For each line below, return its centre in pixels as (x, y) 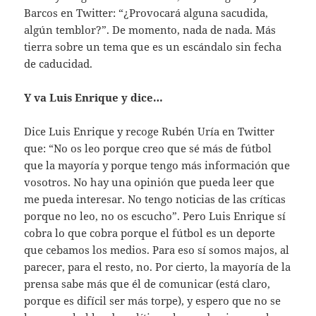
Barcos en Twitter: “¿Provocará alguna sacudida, (146, 12)
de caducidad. (59, 63)
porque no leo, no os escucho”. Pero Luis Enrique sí (155, 215)
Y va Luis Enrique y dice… (94, 97)
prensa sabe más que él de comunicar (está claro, (147, 283)
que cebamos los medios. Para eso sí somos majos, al (157, 249)
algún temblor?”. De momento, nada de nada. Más (150, 29)
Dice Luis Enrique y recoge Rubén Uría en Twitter (150, 131)
